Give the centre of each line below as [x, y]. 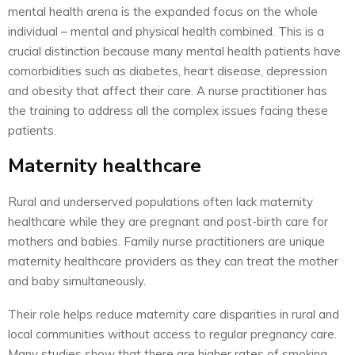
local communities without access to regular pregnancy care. [172, 334]
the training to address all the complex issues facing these [168, 110]
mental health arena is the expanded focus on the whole [163, 11]
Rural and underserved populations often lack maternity [160, 201]
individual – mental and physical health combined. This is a [166, 31]
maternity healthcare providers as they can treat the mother [173, 261]
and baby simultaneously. [77, 281]
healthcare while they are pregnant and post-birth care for [168, 221]
